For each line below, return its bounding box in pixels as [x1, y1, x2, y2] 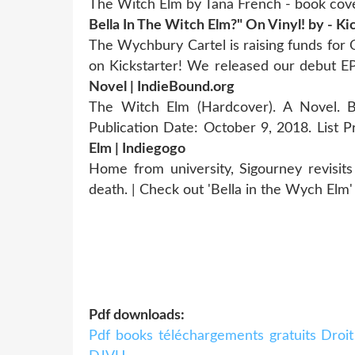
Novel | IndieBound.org [89, 79, 235, 94]
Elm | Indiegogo [89, 141, 185, 156]
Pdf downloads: [89, 307, 185, 323]
